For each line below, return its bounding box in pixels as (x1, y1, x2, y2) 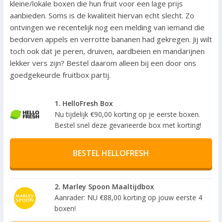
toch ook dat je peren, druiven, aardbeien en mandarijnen (9, 46, 205, 56)
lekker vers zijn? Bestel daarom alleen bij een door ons (9, 57, 196, 68)
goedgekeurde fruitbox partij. (9, 69, 111, 80)
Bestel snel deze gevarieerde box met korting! (54, 120, 201, 130)
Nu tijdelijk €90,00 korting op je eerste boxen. (54, 109, 200, 119)
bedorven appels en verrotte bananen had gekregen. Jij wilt (9, 34, 212, 44)
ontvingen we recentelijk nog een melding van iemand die (9, 22, 205, 32)
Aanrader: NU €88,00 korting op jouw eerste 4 (54, 193, 202, 203)
